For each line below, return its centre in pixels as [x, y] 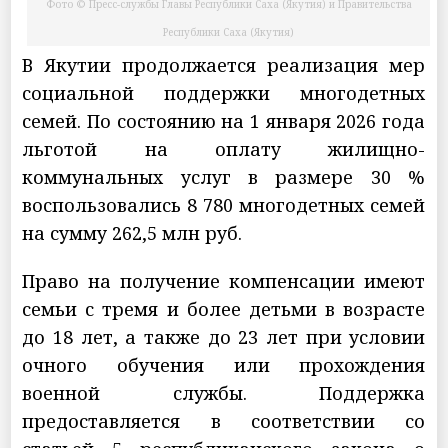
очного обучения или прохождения [224, 365]
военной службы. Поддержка [224, 393]
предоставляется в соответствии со [224, 421]
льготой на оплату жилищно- [224, 149]
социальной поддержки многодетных [224, 93]
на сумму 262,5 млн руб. [132, 233]
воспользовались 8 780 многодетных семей [224, 205]
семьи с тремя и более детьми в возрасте [224, 309]
